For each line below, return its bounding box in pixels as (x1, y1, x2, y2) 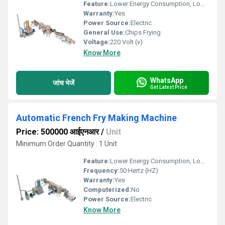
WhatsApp (150, 76, 183, 84)
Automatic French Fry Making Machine (16, 113, 177, 123)
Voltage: (83, 38, 110, 46)
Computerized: (83, 186, 131, 193)
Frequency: (83, 167, 120, 174)
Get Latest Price (150, 84, 187, 90)
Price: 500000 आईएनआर (16, 127, 99, 137)
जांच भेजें (53, 78, 74, 87)
